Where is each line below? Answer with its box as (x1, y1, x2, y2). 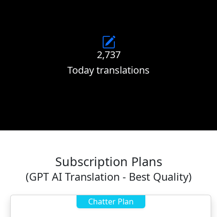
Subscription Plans (55, 153, 162, 170)
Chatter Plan (88, 196, 134, 207)
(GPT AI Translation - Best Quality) (25, 169, 192, 184)
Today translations (67, 63, 150, 77)
